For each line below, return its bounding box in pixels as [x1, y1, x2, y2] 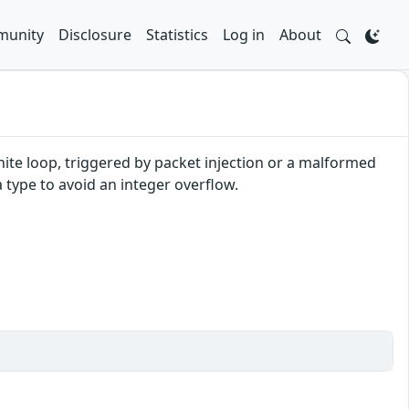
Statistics [146, 25, 208, 45]
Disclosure [58, 25, 131, 45]
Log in [223, 25, 265, 45]
